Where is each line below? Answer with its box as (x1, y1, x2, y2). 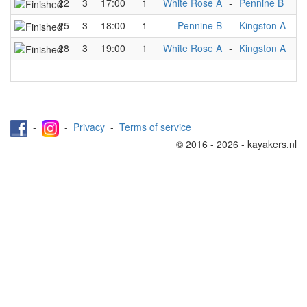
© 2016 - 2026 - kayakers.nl (176, 137, 297, 151)
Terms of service (119, 120, 191, 134)
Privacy (73, 120, 105, 134)
